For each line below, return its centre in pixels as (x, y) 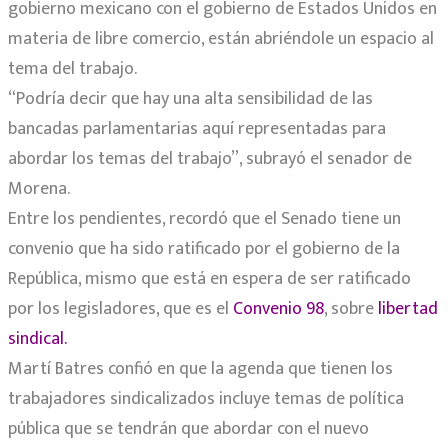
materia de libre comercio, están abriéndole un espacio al (221, 39)
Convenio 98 (278, 309)
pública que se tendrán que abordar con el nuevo (188, 429)
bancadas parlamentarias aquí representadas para (197, 129)
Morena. (39, 189)
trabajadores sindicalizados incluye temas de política (206, 399)
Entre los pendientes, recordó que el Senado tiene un (204, 219)
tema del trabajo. (72, 69)
